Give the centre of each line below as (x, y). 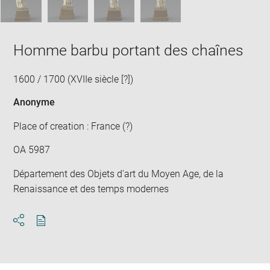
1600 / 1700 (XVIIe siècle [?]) (74, 79)
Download (62, 231)
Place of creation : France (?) (73, 126)
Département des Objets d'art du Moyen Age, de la (119, 174)
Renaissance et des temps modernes (91, 189)
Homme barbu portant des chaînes (129, 50)
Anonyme (34, 102)
